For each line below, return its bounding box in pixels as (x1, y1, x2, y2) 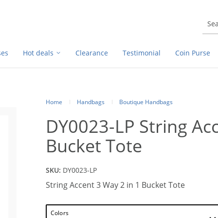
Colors (51, 209, 69, 217)
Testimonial (123, 48, 161, 57)
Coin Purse (175, 48, 210, 57)
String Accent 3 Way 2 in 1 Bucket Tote (46, 180, 185, 190)
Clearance (75, 48, 108, 57)
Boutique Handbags (119, 98, 173, 106)
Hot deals (23, 48, 54, 57)
